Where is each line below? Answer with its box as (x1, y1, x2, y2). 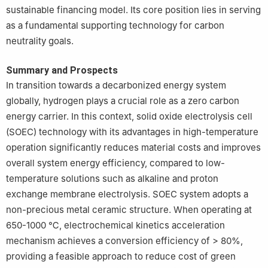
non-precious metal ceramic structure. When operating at (6, 204, 252, 216)
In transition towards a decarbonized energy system (6, 80, 226, 92)
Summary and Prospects (6, 65, 118, 77)
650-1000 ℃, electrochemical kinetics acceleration (6, 220, 225, 232)
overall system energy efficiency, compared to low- (6, 157, 225, 169)
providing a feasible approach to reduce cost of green (6, 251, 236, 263)
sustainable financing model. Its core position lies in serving (6, 4, 261, 16)
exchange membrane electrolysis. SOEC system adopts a (6, 188, 248, 200)
